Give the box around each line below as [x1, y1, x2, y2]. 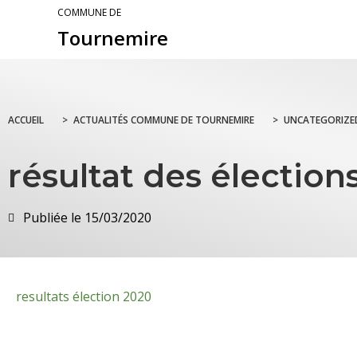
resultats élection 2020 [16, 288, 151, 306]
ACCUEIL [8, 113, 44, 127]
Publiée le [23, 209, 81, 227]
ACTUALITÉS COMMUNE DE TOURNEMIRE [73, 113, 254, 127]
